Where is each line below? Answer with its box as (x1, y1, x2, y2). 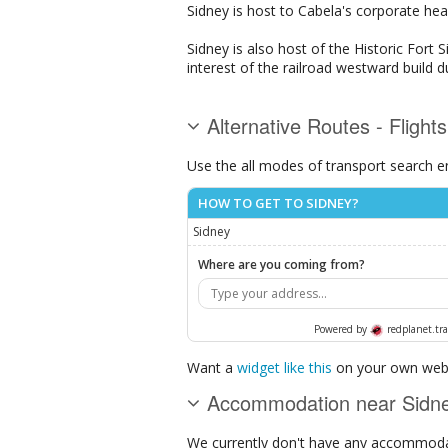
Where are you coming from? (198, 256, 365, 274)
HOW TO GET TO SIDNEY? (198, 194, 359, 213)
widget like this (237, 357, 332, 377)
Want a (187, 357, 237, 377)
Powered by (313, 322, 370, 337)
